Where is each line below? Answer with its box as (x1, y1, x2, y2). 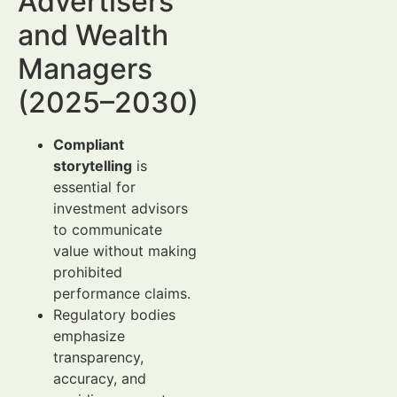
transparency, (53, 348, 144, 366)
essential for (53, 178, 136, 196)
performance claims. (53, 284, 191, 302)
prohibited (53, 263, 122, 281)
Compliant (53, 136, 124, 153)
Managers (18, 51, 152, 86)
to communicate (53, 221, 162, 238)
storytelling (53, 157, 132, 175)
